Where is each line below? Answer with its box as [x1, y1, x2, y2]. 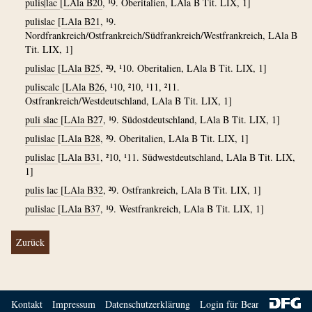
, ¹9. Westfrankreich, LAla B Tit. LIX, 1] [100, 202, 264, 215]
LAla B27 [64, 113, 103, 126]
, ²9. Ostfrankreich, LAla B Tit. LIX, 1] [103, 183, 261, 196]
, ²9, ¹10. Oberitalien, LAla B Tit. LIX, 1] [100, 61, 267, 75]
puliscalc [25, 80, 62, 93]
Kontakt [11, 297, 42, 311]
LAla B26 [65, 80, 104, 93]
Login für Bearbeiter [200, 297, 281, 311]
